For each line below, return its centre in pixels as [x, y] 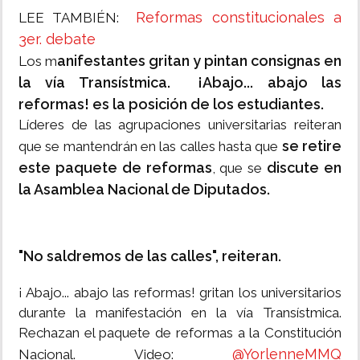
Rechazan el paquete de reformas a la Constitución [180, 333]
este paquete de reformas [115, 168]
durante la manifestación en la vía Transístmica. [180, 313]
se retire [312, 146]
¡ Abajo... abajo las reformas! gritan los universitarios [180, 293]
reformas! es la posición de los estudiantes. [171, 104]
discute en [302, 168]
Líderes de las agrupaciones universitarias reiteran [180, 125]
